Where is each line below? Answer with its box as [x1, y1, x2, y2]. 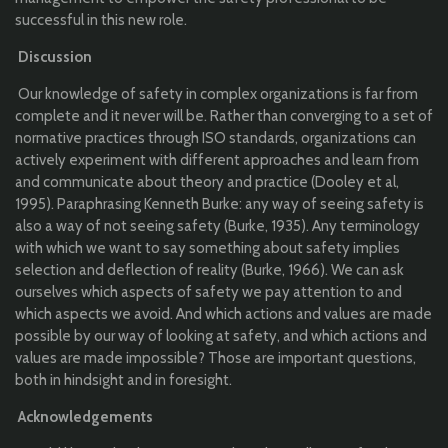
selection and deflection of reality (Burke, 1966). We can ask [15, 260, 404, 279]
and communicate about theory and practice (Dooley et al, [15, 172, 399, 191]
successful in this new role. [15, 10, 187, 29]
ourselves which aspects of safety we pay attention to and [15, 282, 402, 301]
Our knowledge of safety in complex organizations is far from [15, 84, 418, 103]
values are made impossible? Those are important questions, [15, 348, 416, 367]
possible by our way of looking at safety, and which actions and [15, 326, 427, 345]
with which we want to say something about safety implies [15, 238, 400, 257]
